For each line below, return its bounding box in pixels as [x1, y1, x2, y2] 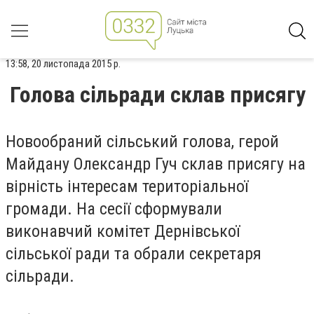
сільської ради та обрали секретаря [6, 244, 261, 264]
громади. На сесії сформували [6, 199, 222, 219]
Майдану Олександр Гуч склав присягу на [6, 154, 306, 174]
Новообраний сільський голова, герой [6, 132, 279, 151]
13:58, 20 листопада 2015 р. [6, 57, 121, 70]
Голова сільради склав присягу [10, 81, 306, 108]
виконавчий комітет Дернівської [6, 221, 240, 241]
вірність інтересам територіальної [6, 177, 248, 196]
